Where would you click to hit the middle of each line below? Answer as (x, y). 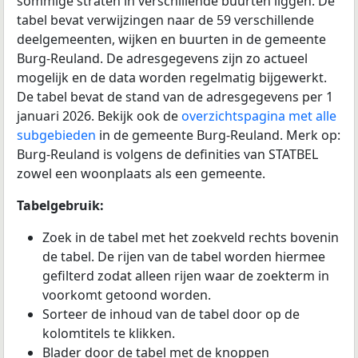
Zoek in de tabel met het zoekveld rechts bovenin (191, 237)
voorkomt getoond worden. (127, 294)
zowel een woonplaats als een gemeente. (141, 173)
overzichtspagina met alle (259, 115)
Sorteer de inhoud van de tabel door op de (171, 314)
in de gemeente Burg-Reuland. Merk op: (218, 135)
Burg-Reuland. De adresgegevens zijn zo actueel (162, 58)
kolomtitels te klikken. (109, 333)
